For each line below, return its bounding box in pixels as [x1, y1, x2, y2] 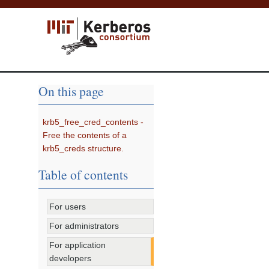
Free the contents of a [43, 130, 127, 141]
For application [49, 240, 106, 250]
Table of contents [38, 166, 128, 184]
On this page [38, 82, 104, 100]
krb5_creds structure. [43, 144, 124, 154]
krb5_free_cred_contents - [43, 117, 144, 127]
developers [49, 253, 92, 263]
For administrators [49, 221, 119, 231]
